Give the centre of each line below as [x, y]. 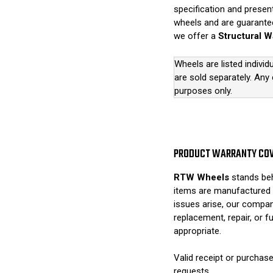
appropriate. [197, 231]
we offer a [196, 36]
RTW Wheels [201, 177]
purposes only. [203, 90]
